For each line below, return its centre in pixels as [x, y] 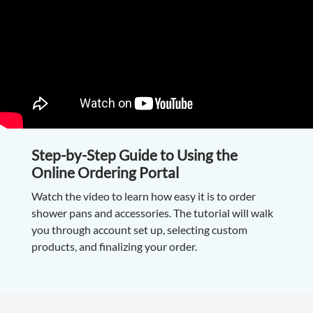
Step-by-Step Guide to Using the [134, 155]
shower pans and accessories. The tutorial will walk [152, 213]
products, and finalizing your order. [115, 247]
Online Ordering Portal [105, 173]
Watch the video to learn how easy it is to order [143, 196]
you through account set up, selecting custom [139, 230]
